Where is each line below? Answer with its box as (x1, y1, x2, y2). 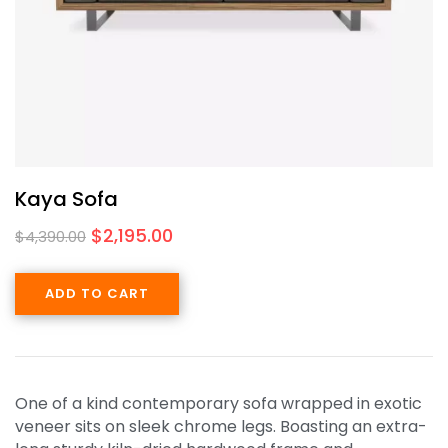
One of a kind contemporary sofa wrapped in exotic (15, 391, 422, 415)
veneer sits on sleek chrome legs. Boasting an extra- (15, 414, 427, 438)
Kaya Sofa (15, 184, 118, 213)
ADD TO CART (45, 283, 149, 303)
